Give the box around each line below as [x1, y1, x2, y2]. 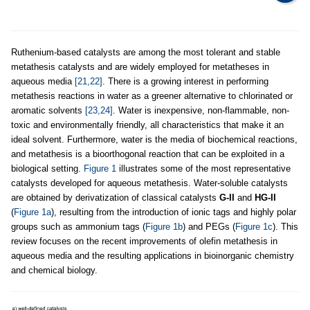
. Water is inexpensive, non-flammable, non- [113, 105, 289, 116]
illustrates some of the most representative [116, 163, 291, 174]
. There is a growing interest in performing [102, 76, 268, 86]
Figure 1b [145, 221, 183, 232]
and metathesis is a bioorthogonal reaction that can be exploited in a [11, 149, 284, 159]
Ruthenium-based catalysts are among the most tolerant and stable [11, 47, 280, 57]
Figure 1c [235, 221, 273, 232]
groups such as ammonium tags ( [11, 221, 145, 232]
